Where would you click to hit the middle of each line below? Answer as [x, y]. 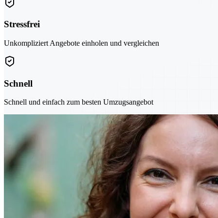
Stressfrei [22, 24]
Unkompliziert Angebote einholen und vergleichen [82, 43]
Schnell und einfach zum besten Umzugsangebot [79, 102]
